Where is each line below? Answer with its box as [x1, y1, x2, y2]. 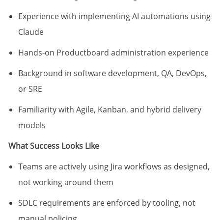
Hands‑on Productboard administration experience [18, 47, 209, 58]
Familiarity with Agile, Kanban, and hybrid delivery [18, 104, 201, 115]
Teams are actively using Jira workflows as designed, [18, 161, 210, 172]
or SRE [18, 83, 42, 95]
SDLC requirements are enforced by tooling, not [18, 197, 195, 209]
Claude [18, 27, 44, 38]
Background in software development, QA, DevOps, [18, 68, 207, 79]
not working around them [18, 177, 113, 188]
